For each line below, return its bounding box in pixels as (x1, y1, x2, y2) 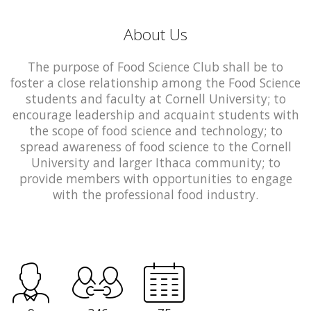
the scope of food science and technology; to (28, 121, 283, 139)
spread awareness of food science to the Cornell (19, 137, 292, 155)
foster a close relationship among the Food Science (10, 74, 301, 91)
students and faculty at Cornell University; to (25, 90, 286, 107)
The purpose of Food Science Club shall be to (28, 58, 283, 75)
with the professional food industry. (53, 185, 258, 203)
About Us (124, 23, 187, 45)
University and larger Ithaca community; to (31, 153, 280, 171)
